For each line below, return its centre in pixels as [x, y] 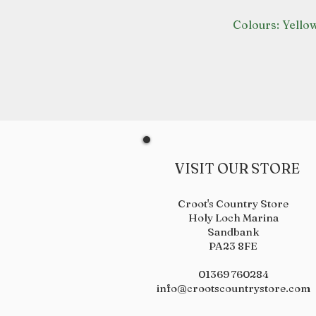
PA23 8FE [233, 246]
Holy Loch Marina [233, 218]
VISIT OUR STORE [233, 168]
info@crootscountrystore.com [233, 288]
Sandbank [233, 232]
